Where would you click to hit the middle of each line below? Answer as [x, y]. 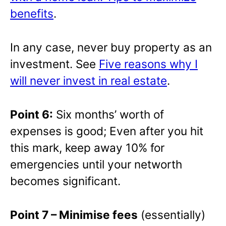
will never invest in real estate [89, 80]
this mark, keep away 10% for [87, 147]
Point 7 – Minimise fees [74, 214]
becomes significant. [65, 181]
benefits [32, 14]
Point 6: [32, 114]
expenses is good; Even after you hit [107, 131]
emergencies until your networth [96, 164]
